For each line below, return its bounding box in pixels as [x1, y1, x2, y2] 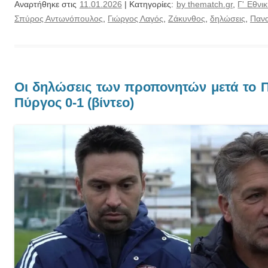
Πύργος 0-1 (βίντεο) [14, 95, 134, 110]
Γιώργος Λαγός [108, 13, 163, 23]
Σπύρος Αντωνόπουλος [14, 13, 103, 23]
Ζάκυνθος [168, 13, 205, 23]
